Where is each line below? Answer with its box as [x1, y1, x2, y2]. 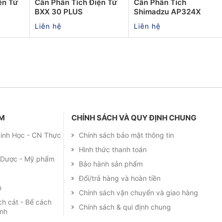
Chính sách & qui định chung [79, 202, 171, 211]
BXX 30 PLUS [35, 6, 83, 16]
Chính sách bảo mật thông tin [79, 130, 174, 139]
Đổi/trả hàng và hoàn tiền [79, 173, 161, 182]
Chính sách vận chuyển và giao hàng [79, 188, 198, 197]
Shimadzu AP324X [134, 6, 201, 16]
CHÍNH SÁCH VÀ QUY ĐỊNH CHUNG [71, 112, 196, 122]
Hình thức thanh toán [79, 145, 147, 154]
